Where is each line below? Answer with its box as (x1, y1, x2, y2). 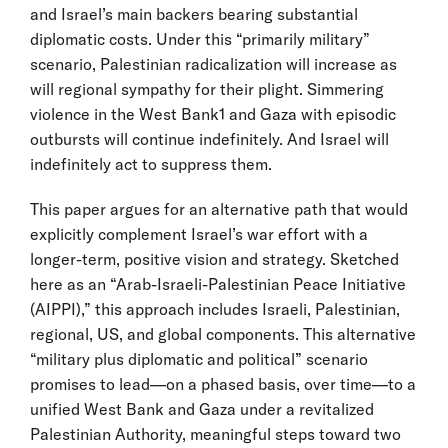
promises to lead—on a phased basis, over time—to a (30, 373, 416, 394)
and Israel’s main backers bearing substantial (30, 3, 358, 24)
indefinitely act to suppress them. (30, 153, 272, 174)
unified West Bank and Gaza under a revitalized (30, 398, 374, 419)
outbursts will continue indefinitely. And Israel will (30, 128, 389, 149)
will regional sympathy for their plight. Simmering (30, 78, 384, 99)
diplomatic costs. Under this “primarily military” (30, 28, 370, 49)
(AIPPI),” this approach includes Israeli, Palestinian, (30, 298, 400, 319)
